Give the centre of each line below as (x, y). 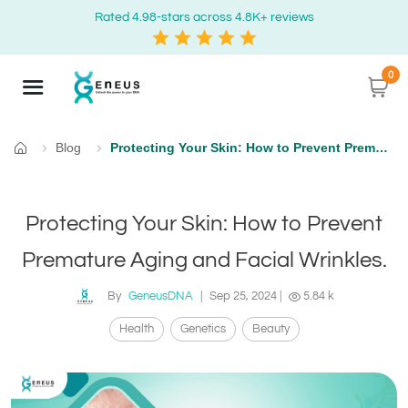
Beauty (270, 330)
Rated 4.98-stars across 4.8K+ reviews (204, 17)
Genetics (203, 330)
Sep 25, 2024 (243, 297)
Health (136, 330)
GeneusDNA (161, 297)
